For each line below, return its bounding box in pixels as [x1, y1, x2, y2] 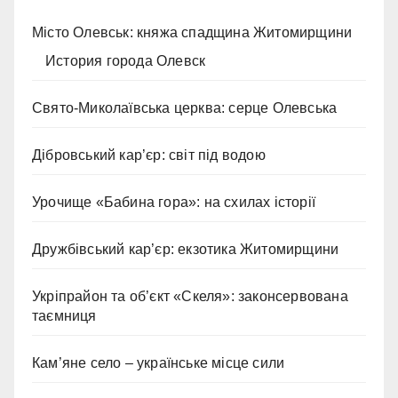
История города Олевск [45, 53, 206, 69]
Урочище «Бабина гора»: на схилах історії [32, 195, 315, 211]
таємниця [32, 308, 97, 324]
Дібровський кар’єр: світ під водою [32, 147, 266, 163]
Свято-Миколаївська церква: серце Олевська [32, 100, 338, 116]
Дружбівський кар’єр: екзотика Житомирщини [32, 242, 339, 258]
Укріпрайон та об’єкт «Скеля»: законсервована [32, 289, 348, 305]
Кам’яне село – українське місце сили [32, 355, 285, 371]
